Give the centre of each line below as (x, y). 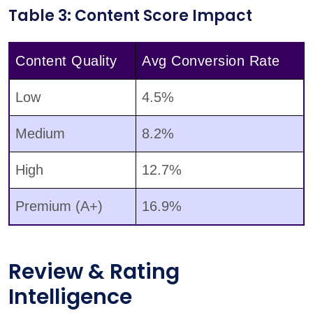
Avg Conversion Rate (211, 61)
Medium (40, 134)
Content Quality (66, 61)
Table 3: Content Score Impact (130, 16)
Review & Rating (94, 272)
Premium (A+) (59, 206)
